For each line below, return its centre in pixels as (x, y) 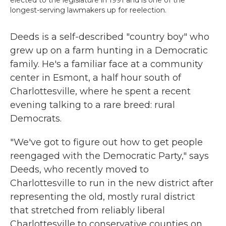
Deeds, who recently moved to (79, 169)
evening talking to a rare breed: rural (93, 105)
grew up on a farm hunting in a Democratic (109, 50)
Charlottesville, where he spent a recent (100, 91)
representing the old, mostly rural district (103, 197)
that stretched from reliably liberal (88, 210)
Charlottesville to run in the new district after (112, 183)
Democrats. (36, 119)
